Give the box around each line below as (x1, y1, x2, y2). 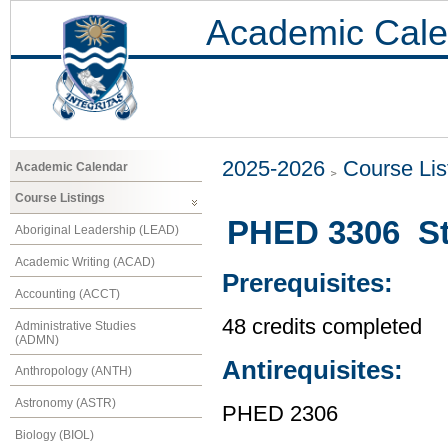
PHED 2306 (222, 401, 338, 426)
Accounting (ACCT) (15, 286, 120, 301)
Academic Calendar (15, 159, 128, 174)
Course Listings (15, 191, 105, 206)
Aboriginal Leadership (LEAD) (15, 223, 179, 238)
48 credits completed (222, 314, 422, 339)
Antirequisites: (222, 356, 403, 385)
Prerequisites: (222, 269, 393, 298)
